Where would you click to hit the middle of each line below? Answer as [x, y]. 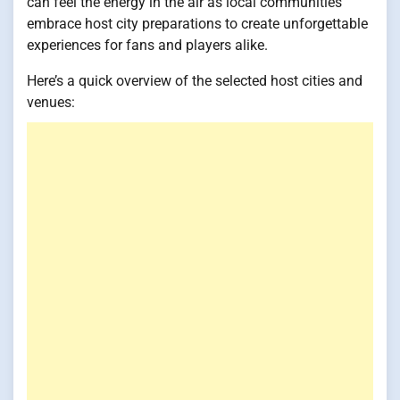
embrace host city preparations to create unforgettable [197, 23]
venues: [51, 102]
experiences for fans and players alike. [147, 45]
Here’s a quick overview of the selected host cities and [195, 80]
